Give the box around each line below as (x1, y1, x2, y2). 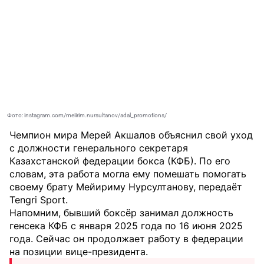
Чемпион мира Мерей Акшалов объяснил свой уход (9, 128, 253, 141)
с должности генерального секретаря (9, 141, 188, 154)
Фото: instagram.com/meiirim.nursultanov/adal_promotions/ (7, 111, 167, 118)
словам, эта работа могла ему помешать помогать (9, 167, 246, 180)
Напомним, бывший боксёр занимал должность (9, 206, 233, 219)
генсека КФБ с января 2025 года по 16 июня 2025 (9, 219, 243, 232)
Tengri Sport (9, 193, 65, 206)
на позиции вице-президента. (9, 245, 148, 258)
